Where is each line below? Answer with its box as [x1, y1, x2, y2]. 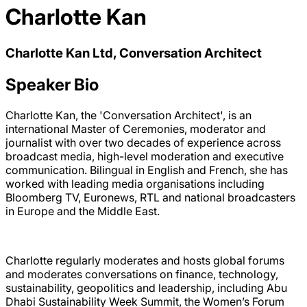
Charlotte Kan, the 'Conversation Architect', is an [5, 108, 251, 122]
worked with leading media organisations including [5, 176, 265, 191]
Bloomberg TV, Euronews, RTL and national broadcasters [5, 190, 295, 204]
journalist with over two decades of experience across [5, 135, 281, 149]
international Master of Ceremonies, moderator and [5, 121, 266, 136]
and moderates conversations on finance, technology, [5, 267, 278, 281]
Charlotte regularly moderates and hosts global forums [5, 253, 284, 267]
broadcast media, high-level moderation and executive [5, 149, 284, 163]
